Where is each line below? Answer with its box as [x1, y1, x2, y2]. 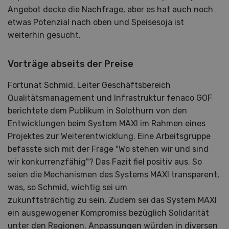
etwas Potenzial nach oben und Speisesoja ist [8, 17, 184, 28]
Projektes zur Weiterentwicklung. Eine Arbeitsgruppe [8, 131, 211, 142]
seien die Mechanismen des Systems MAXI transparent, [8, 170, 219, 180]
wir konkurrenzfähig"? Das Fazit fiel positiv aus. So [8, 157, 202, 167]
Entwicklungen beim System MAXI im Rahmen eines [8, 119, 205, 129]
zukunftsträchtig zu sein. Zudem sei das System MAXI [8, 195, 217, 205]
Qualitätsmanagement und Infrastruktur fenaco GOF [8, 93, 212, 103]
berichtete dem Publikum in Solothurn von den [8, 106, 187, 116]
